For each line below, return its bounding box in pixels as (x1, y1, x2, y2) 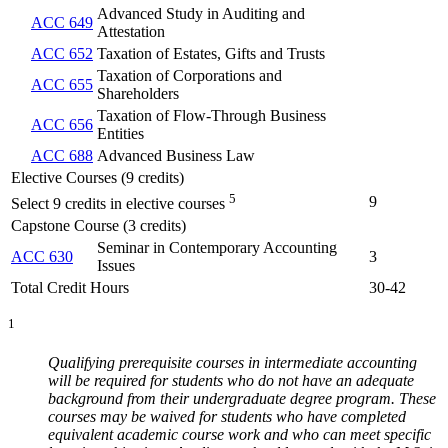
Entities (97, 124, 144, 142)
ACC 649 (31, 13, 93, 31)
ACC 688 (31, 146, 93, 164)
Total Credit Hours (11, 278, 129, 296)
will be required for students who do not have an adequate (48, 371, 414, 389)
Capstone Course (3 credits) (11, 216, 186, 234)
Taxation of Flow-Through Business (97, 106, 326, 124)
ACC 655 (31, 75, 93, 93)
